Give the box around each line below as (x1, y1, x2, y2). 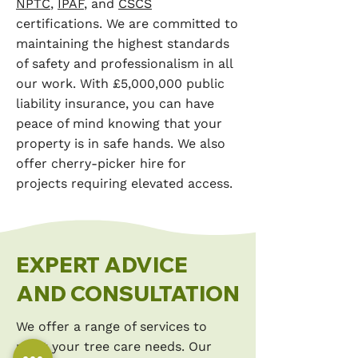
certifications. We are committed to (16, 16, 238, 31)
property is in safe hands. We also (16, 136, 225, 151)
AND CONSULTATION (16, 280, 240, 307)
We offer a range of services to (16, 319, 207, 334)
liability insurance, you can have (16, 96, 214, 111)
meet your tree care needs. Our (16, 339, 212, 354)
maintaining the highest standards (16, 36, 229, 51)
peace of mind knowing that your (16, 116, 222, 131)
